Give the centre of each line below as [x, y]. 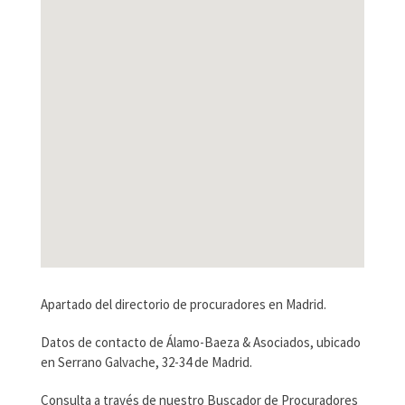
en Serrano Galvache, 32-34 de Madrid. [146, 363]
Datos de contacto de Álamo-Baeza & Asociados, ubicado [200, 343]
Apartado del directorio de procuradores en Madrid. [183, 305]
